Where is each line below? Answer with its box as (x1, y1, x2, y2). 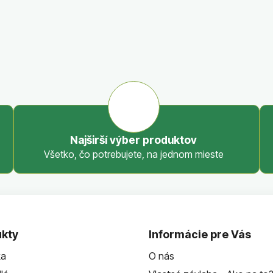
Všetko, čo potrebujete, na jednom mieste (43, 147, 224, 160)
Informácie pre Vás (149, 227, 251, 241)
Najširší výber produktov (70, 133, 197, 146)
